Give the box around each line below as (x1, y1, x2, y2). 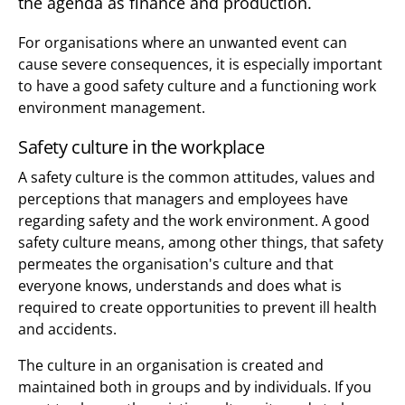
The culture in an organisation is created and (18, 355, 324, 376)
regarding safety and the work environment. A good (18, 211, 370, 231)
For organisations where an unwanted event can (18, 33, 347, 53)
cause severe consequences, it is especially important (18, 54, 382, 75)
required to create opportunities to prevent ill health (18, 297, 377, 318)
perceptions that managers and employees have (18, 189, 348, 210)
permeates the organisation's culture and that (18, 254, 334, 275)
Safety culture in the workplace (18, 135, 265, 160)
